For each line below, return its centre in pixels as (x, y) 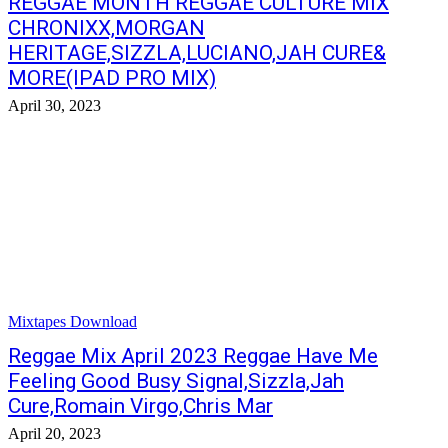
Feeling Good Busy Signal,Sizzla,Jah (176, 381)
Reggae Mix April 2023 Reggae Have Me (193, 356)
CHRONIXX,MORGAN (106, 28)
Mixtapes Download (72, 321)
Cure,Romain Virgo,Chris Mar (140, 406)
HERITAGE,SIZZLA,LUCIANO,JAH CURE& (197, 53)
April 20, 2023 (54, 433)
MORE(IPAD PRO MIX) (112, 78)
